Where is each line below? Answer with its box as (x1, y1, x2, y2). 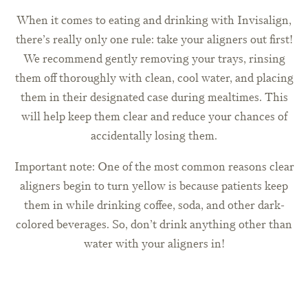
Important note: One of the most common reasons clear (14, 159, 294, 175)
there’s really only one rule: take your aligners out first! (15, 32, 293, 48)
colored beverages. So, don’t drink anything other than (16, 217, 292, 233)
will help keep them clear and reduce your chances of (21, 109, 287, 125)
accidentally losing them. (91, 128, 217, 144)
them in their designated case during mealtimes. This (20, 89, 288, 106)
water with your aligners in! (83, 236, 225, 252)
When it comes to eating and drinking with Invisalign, (16, 12, 291, 29)
